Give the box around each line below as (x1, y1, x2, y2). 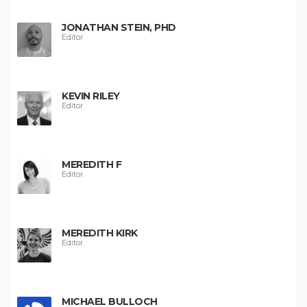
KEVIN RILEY (62, 90, 120, 102)
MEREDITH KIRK (62, 227, 138, 239)
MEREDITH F (62, 158, 121, 171)
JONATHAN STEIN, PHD (62, 21, 176, 34)
